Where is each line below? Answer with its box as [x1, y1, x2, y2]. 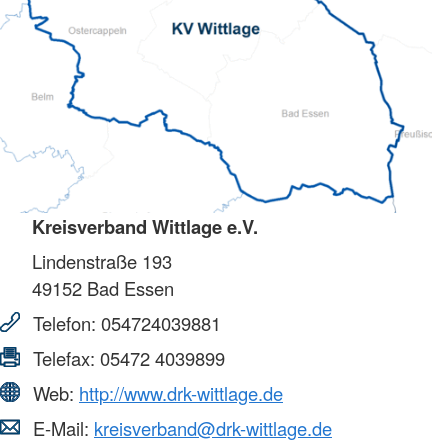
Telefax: [28, 344, 100, 371]
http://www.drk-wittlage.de [79, 379, 283, 406]
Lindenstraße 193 [32, 247, 172, 274]
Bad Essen [82, 274, 174, 301]
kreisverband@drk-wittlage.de [94, 414, 332, 441]
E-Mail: [28, 414, 94, 441]
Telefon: [28, 309, 101, 336]
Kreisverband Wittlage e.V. [32, 212, 258, 240]
